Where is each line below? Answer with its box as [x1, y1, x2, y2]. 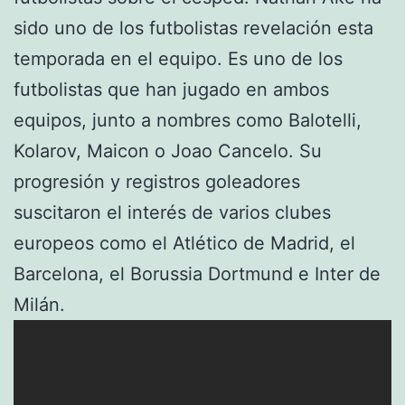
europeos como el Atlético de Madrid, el [14, 231, 355, 254]
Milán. [14, 293, 65, 316]
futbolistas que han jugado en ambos [14, 78, 329, 100]
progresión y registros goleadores [14, 170, 300, 193]
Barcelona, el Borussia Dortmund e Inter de [14, 262, 381, 285]
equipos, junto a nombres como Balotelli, [14, 108, 362, 131]
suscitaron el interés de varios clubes [14, 201, 331, 223]
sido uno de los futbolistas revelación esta [14, 16, 373, 39]
